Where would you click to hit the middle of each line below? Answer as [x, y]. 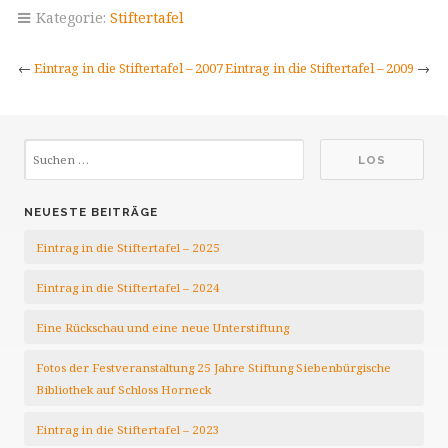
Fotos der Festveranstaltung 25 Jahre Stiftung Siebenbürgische [213, 367]
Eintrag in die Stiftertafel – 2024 [128, 287]
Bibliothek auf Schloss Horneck [123, 389]
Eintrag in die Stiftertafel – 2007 [128, 68]
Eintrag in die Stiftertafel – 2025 [128, 247]
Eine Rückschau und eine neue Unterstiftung [162, 327]
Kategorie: [70, 17]
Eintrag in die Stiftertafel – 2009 [320, 68]
